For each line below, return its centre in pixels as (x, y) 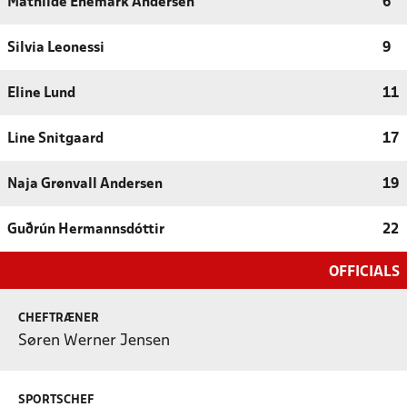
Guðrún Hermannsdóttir (86, 229)
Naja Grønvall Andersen (85, 184)
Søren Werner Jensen (94, 341)
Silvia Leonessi (56, 48)
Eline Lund (41, 93)
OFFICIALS (364, 272)
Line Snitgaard (55, 139)
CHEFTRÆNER (59, 318)
